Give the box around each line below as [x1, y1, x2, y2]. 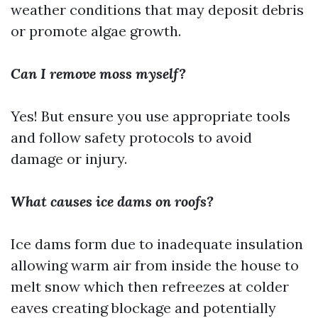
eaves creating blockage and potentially [11, 299, 276, 317]
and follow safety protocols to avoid [11, 128, 252, 146]
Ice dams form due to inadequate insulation [11, 235, 303, 253]
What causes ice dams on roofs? [11, 192, 214, 210]
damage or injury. [11, 150, 127, 168]
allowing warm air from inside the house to [11, 256, 299, 274]
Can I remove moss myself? [11, 65, 186, 82]
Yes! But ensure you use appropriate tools [11, 107, 290, 125]
